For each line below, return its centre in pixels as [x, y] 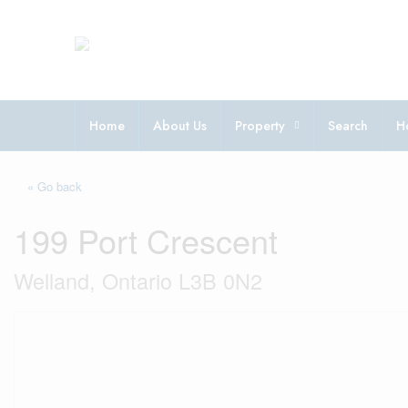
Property [260, 126]
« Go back [55, 186]
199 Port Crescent [146, 240]
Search [348, 126]
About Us [180, 126]
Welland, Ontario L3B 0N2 [138, 280]
